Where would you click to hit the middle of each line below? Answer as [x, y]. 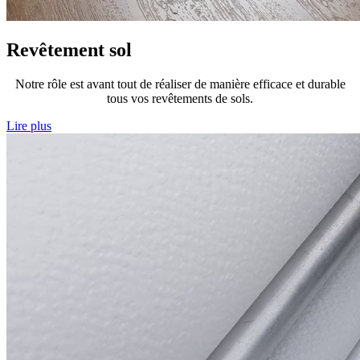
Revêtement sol [69, 50]
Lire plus [29, 126]
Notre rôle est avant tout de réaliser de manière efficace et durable [180, 84]
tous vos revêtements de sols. [180, 99]
